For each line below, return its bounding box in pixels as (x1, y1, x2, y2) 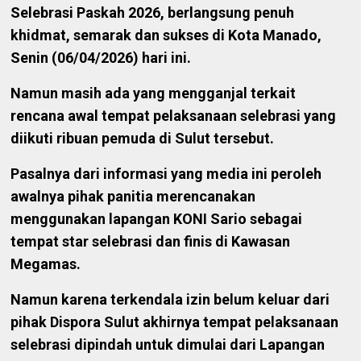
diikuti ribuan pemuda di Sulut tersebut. (10, 130, 275, 147)
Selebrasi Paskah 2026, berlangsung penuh (10, 4, 295, 22)
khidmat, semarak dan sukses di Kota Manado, (10, 27, 322, 44)
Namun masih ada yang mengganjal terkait (10, 85, 297, 102)
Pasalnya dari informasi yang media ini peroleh (10, 165, 322, 183)
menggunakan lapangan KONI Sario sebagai (10, 210, 303, 228)
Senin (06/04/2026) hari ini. (10, 49, 192, 67)
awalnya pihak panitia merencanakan (10, 188, 256, 205)
